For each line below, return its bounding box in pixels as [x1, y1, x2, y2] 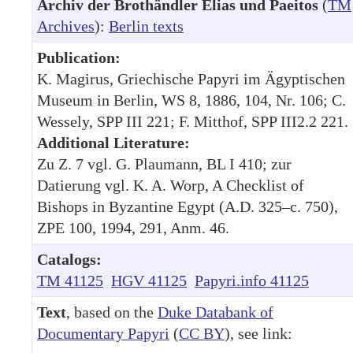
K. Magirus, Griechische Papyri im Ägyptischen [37, 69, 345, 87]
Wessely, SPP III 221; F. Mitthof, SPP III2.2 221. [37, 112, 348, 130]
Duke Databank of [158, 303, 273, 321]
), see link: [225, 324, 292, 342]
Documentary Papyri [37, 324, 169, 342]
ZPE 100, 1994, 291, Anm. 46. [37, 218, 229, 236]
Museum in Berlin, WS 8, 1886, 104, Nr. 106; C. [37, 91, 346, 109]
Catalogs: [37, 250, 102, 268]
